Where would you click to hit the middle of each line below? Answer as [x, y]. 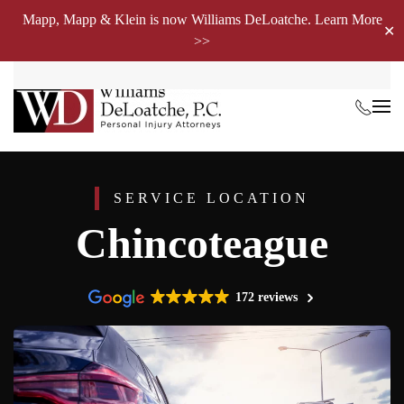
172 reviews [267, 297]
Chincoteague [202, 243]
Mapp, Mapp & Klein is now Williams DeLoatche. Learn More [202, 19]
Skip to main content [99, 51]
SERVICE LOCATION [208, 198]
